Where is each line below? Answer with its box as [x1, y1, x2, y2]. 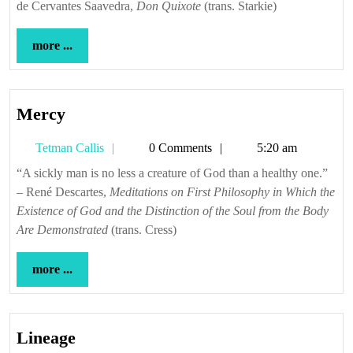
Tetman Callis [32, 141, 104, 154]
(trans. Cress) [108, 223, 176, 236]
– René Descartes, [17, 185, 110, 199]
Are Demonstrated [17, 223, 108, 236]
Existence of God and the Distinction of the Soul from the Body [17, 204, 329, 217]
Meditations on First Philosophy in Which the [110, 185, 335, 199]
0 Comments [146, 141, 212, 154]
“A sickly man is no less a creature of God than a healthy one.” [17, 166, 31, 180]
